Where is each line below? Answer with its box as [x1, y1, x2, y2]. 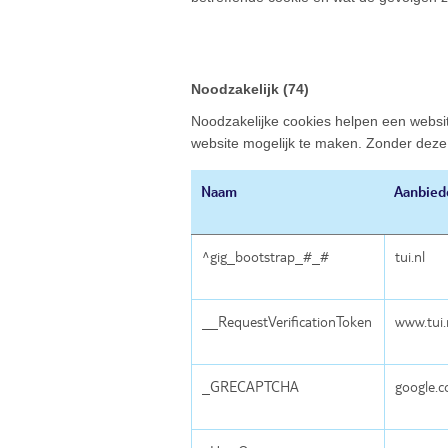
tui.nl [395, 247, 425, 266]
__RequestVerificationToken [202, 312, 372, 331]
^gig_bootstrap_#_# [202, 247, 329, 266]
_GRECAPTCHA [202, 377, 299, 396]
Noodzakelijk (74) [191, 81, 309, 98]
